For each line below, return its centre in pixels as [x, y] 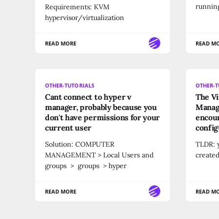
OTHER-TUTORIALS [70, 85]
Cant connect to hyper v [88, 97]
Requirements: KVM [77, 7]
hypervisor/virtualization [85, 17]
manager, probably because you [101, 107]
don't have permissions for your [103, 117]
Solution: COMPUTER [80, 144]
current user [68, 127]
